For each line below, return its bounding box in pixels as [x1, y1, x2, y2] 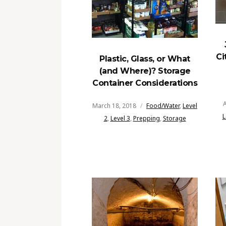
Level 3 [110, 114, 130, 123]
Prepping [133, 114, 160, 123]
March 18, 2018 [92, 101, 136, 110]
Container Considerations [92, 78, 197, 88]
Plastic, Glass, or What [99, 54, 190, 64]
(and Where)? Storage [99, 66, 191, 76]
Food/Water [146, 101, 180, 110]
